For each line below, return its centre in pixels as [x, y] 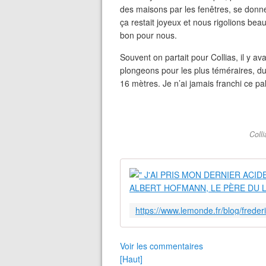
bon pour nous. [148, 35]
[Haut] [131, 259]
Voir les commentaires [161, 246]
